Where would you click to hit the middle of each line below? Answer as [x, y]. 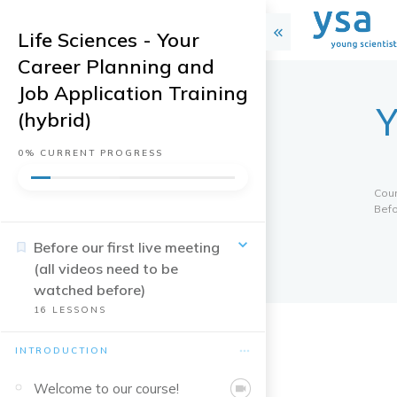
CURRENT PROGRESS [99, 153]
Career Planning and [116, 66]
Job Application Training [133, 93]
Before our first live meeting [127, 247]
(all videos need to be [106, 269]
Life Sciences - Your [109, 40]
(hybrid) [55, 120]
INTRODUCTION [62, 350]
